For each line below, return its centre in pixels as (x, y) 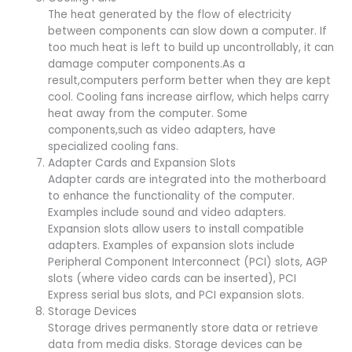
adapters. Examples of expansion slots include (172, 245)
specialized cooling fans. (114, 146)
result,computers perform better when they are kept (190, 80)
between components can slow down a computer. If (188, 31)
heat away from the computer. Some (148, 113)
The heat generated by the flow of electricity (170, 14)
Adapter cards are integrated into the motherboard (187, 179)
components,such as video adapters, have (162, 130)
